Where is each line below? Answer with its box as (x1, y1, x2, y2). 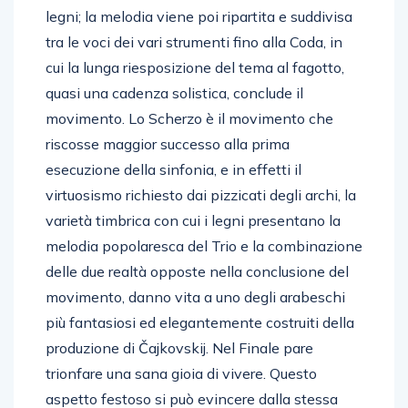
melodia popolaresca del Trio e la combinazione (46, 236, 362, 255)
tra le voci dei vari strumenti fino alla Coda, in (46, 32, 342, 51)
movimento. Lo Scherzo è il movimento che (46, 108, 333, 127)
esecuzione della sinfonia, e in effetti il (46, 159, 301, 178)
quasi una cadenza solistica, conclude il (46, 83, 303, 102)
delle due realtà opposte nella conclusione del (46, 261, 349, 280)
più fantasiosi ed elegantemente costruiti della (46, 312, 354, 331)
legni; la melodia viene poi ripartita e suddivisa (46, 6, 352, 25)
